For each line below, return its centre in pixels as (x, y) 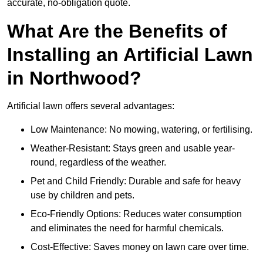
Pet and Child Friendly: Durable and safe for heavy (136, 181)
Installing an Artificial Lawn (130, 55)
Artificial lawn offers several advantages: (91, 106)
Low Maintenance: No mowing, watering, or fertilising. (141, 130)
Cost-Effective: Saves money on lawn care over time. (140, 247)
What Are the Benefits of (117, 31)
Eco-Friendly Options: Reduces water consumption (136, 214)
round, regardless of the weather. (98, 163)
